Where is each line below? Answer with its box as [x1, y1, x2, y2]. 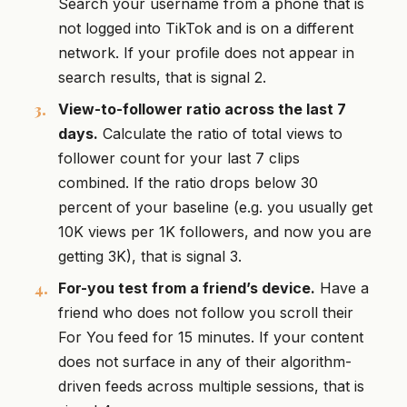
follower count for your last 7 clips [58, 149, 300, 168]
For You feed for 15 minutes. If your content [58, 328, 363, 347]
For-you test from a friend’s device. [58, 279, 315, 298]
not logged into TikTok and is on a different [58, 19, 353, 38]
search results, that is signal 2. [58, 68, 266, 87]
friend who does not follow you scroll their [58, 303, 353, 323]
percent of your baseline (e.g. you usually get [58, 198, 372, 217]
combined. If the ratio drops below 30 [58, 174, 318, 193]
